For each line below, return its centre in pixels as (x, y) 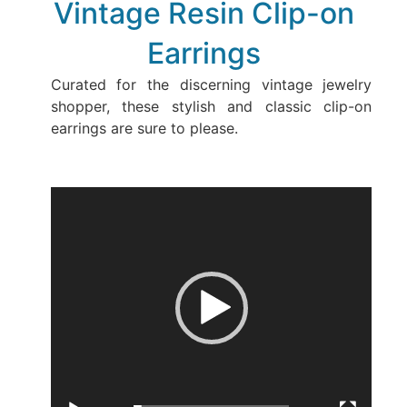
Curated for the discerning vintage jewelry (211, 85)
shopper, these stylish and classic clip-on (211, 107)
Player (71, 218)
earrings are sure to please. (144, 129)
